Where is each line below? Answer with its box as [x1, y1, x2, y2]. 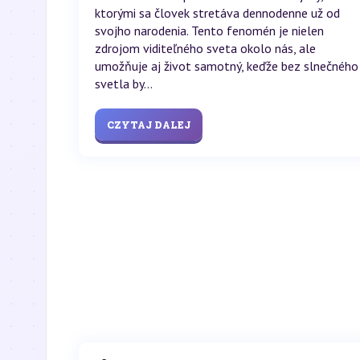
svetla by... [95, 76, 153, 92]
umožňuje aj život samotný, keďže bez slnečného [95, 58, 358, 75]
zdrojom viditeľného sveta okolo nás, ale [95, 40, 316, 57]
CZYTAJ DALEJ [107, 118, 190, 132]
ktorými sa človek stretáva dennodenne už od [95, 5, 340, 22]
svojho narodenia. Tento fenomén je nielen [95, 22, 324, 39]
